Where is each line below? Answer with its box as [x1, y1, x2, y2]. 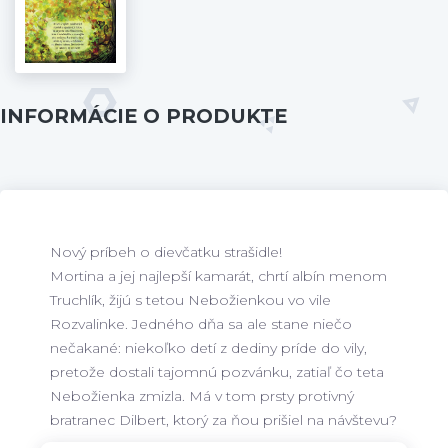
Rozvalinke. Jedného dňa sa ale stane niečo [50, 314, 352, 333]
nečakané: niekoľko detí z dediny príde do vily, [50, 338, 367, 357]
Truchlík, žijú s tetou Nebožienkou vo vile [50, 290, 331, 309]
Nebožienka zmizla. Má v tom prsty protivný [50, 386, 354, 405]
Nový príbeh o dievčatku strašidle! [50, 242, 282, 261]
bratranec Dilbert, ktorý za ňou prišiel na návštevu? [50, 410, 397, 429]
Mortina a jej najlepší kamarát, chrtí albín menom [50, 266, 387, 285]
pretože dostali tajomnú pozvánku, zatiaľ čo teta [50, 362, 384, 381]
